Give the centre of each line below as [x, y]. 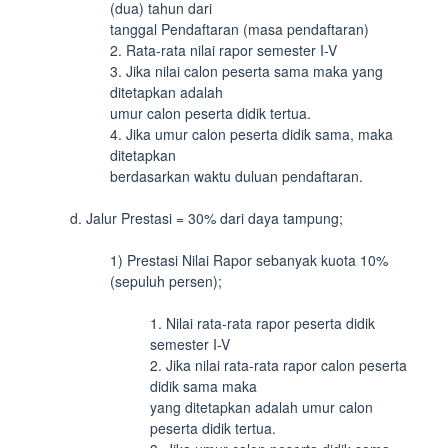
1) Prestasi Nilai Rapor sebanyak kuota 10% [249, 260]
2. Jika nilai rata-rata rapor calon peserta [278, 365]
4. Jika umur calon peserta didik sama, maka [251, 134]
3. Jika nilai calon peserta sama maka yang [246, 71]
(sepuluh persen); [166, 281]
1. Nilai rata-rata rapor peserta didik [262, 323]
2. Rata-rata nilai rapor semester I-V [223, 50]
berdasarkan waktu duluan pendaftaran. [236, 176]
